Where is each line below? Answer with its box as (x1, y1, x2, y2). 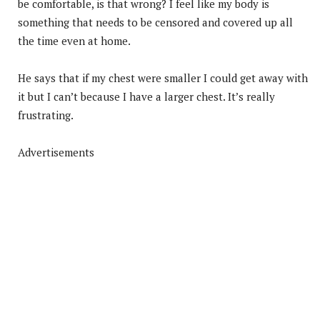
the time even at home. (18, 33, 131, 48)
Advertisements (18, 144, 94, 159)
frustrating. (18, 107, 74, 122)
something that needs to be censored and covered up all (18, 14, 293, 29)
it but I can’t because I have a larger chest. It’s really (18, 89, 275, 104)
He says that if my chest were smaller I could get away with (18, 70, 308, 85)
